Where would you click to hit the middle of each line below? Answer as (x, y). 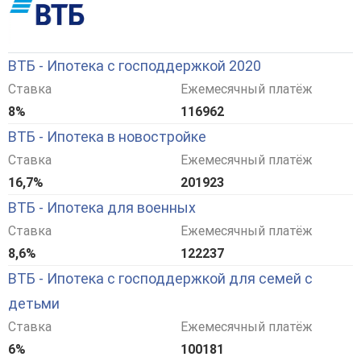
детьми (34, 304)
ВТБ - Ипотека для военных (102, 208)
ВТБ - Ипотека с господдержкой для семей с (160, 279)
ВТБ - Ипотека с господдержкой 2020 (135, 66)
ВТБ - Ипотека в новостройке (107, 137)
